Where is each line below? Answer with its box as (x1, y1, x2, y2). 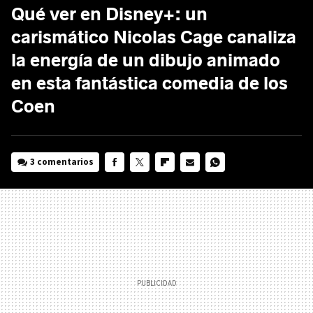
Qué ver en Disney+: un (11, 3, 208, 25)
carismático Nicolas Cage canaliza (11, 26, 296, 48)
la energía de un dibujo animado (11, 49, 280, 71)
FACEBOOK (105, 175, 147, 187)
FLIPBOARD (155, 175, 199, 187)
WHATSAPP (205, 175, 247, 187)
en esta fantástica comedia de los (11, 72, 288, 94)
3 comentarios (30, 155, 94, 168)
